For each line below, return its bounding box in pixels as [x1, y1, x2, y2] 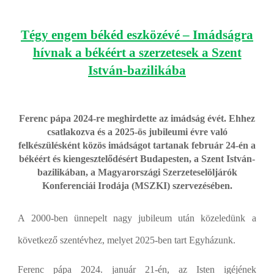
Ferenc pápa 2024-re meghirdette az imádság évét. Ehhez [19, 113, 255, 124]
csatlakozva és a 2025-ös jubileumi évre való [46, 127, 228, 137]
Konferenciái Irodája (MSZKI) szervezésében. [42, 180, 232, 191]
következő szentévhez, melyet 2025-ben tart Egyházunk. [18, 235, 236, 245]
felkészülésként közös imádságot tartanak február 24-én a [18, 140, 256, 150]
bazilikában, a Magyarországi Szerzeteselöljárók [37, 167, 237, 177]
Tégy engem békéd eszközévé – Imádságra [21, 28, 253, 42]
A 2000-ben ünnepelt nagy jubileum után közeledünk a [18, 213, 256, 223]
